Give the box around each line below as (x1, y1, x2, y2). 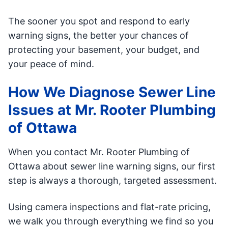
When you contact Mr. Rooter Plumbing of (8, 147, 190, 158)
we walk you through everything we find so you (8, 216, 213, 227)
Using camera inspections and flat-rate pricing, (8, 202, 211, 213)
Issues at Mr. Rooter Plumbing (8, 101, 216, 119)
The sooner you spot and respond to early (8, 16, 190, 27)
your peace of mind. (8, 59, 94, 70)
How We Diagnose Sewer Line (8, 83, 216, 101)
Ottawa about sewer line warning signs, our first (8, 161, 215, 172)
